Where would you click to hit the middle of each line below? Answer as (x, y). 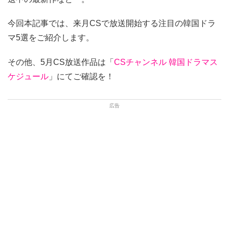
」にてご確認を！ (81, 76)
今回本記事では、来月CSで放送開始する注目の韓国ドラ (112, 24)
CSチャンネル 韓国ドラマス (166, 62)
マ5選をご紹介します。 (51, 38)
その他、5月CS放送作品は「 (61, 62)
